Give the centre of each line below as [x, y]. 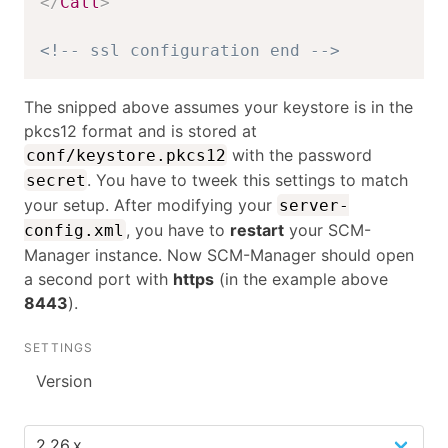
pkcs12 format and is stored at [140, 130]
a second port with [98, 278]
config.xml [74, 230]
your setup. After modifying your [150, 204]
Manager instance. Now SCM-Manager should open [219, 254]
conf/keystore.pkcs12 [125, 155]
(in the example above [301, 278]
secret [55, 180]
